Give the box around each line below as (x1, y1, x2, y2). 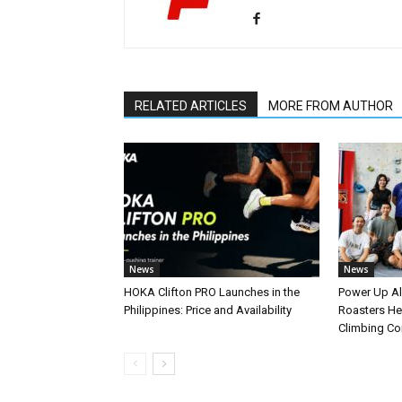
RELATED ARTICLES (135, 98, 247, 113)
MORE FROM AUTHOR (268, 98, 393, 113)
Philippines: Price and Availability (124, 302, 292, 317)
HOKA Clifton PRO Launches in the (124, 284, 300, 299)
